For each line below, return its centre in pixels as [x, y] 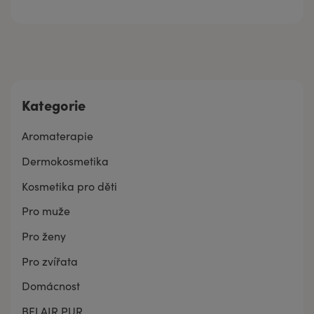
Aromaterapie [57, 136]
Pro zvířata [50, 261]
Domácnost [51, 286]
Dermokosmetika [65, 161]
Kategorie [54, 105]
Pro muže [46, 211]
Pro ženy [44, 236]
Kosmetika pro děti [69, 186]
